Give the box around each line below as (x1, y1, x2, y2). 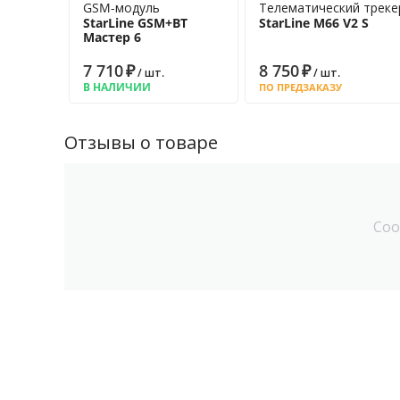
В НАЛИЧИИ (83, 79, 151, 95)
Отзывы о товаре (64, 130, 218, 154)
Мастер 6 (83, 29, 141, 46)
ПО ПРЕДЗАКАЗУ (258, 80, 342, 94)
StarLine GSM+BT (83, 14, 187, 31)
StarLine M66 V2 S (258, 14, 369, 31)
